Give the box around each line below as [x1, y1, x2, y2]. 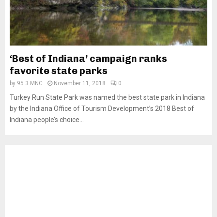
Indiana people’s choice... [10, 116, 84, 124]
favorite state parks [10, 65, 108, 77]
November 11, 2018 [54, 80, 106, 87]
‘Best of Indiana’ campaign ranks [10, 53, 167, 64]
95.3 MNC [17, 80, 43, 87]
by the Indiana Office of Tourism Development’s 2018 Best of [10, 105, 194, 112]
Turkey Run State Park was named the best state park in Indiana [10, 93, 205, 101]
